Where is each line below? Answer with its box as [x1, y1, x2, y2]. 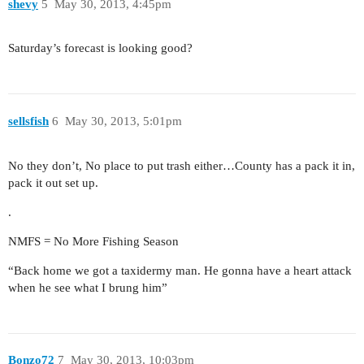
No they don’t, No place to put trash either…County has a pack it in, [8, 158, 355, 172]
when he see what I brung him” [8, 280, 167, 294]
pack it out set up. [8, 175, 98, 189]
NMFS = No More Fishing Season [8, 234, 179, 248]
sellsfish [8, 114, 49, 128]
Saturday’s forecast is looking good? [8, 41, 193, 55]
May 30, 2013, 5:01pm [64, 114, 182, 128]
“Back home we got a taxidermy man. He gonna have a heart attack [8, 263, 352, 277]
